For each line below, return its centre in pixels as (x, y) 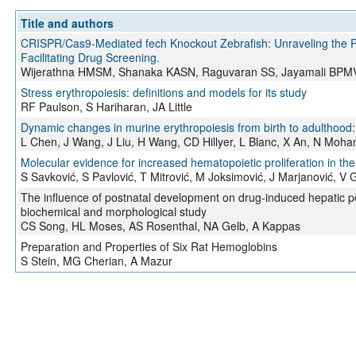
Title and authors (67, 23)
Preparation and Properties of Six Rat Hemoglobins (149, 246)
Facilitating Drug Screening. (90, 57)
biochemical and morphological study (113, 211)
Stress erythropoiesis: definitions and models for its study (163, 92)
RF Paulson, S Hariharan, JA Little (106, 106)
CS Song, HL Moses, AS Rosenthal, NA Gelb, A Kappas (160, 225)
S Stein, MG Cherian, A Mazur (96, 260)
